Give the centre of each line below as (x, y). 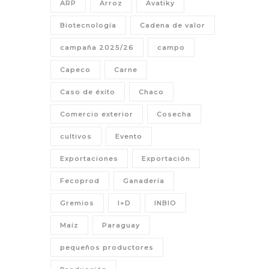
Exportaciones (89, 158)
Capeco (75, 69)
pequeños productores (107, 247)
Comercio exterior (97, 114)
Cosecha (174, 114)
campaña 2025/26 (97, 47)
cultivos (76, 136)
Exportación (166, 158)
